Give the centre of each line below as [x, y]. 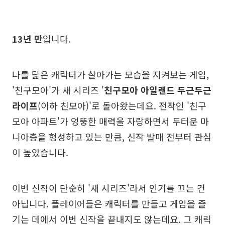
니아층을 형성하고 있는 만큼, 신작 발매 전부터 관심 [112, 137]
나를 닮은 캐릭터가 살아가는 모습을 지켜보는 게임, [110, 74]
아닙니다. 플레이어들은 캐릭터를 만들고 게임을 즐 [109, 203]
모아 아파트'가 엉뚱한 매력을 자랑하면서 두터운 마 [110, 121]
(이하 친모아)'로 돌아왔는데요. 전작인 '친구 [122, 105]
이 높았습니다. [40, 152]
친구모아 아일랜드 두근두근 [158, 90]
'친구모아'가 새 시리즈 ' [58, 90]
